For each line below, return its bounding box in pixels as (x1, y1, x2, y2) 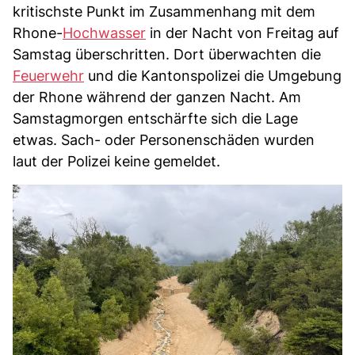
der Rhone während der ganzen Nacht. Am (13, 89, 301, 105)
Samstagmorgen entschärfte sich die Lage (13, 110, 298, 127)
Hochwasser (63, 25, 146, 41)
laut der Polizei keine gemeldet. (13, 153, 220, 170)
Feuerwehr (13, 67, 84, 84)
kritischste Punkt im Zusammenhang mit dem (13, 3, 315, 20)
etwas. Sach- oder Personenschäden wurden (13, 132, 315, 148)
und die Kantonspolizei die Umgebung (84, 67, 342, 84)
